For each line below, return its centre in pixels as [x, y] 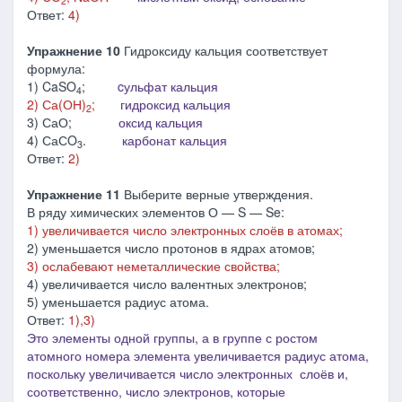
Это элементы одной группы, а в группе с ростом [172, 337]
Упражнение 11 [74, 194]
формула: [56, 68]
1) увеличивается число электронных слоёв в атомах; [185, 230]
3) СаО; [73, 122]
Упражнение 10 [75, 50]
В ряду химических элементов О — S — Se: [156, 212]
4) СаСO [52, 140]
